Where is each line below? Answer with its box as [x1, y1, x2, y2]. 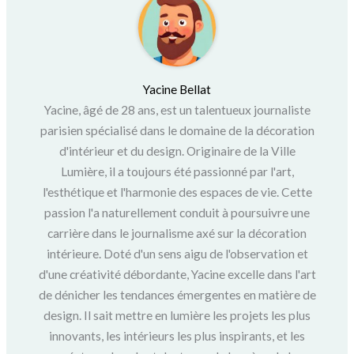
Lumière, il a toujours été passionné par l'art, [60, 164, 294, 179]
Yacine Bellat [143, 82, 211, 97]
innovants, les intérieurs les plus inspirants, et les [49, 329, 305, 344]
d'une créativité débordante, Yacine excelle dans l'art [38, 267, 316, 282]
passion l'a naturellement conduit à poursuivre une [44, 205, 310, 220]
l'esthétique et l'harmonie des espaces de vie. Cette [42, 185, 312, 200]
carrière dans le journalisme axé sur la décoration [47, 226, 307, 241]
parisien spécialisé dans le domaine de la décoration [40, 123, 314, 138]
